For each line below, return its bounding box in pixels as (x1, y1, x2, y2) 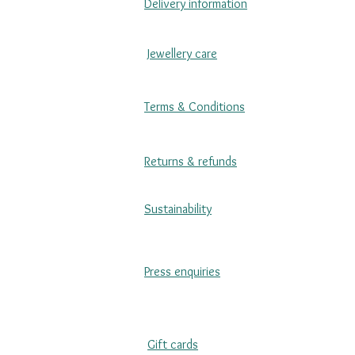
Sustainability (144, 201, 212, 217)
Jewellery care (147, 46, 217, 62)
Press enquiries (144, 264, 220, 280)
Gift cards (147, 337, 198, 353)
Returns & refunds (144, 154, 237, 170)
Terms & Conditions (144, 99, 245, 115)
